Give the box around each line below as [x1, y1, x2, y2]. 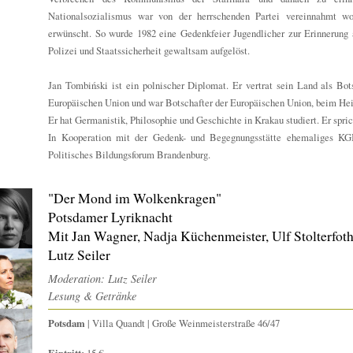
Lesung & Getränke [48, 288, 137, 304]
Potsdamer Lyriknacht [48, 207, 173, 227]
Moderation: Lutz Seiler [48, 271, 158, 287]
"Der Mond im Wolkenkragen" [48, 188, 222, 208]
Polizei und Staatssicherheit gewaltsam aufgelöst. [48, 43, 251, 58]
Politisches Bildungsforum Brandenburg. [48, 147, 211, 162]
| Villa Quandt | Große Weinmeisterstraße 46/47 [85, 316, 281, 331]
